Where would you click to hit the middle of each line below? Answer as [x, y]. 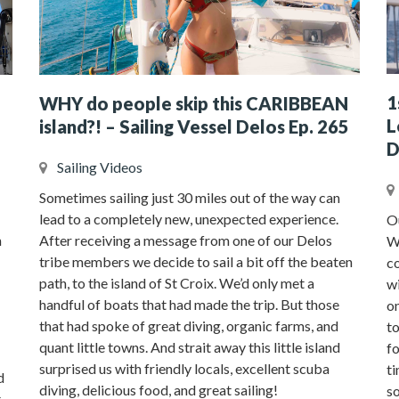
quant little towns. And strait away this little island [190, 346]
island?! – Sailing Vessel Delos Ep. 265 [194, 126]
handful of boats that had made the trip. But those [189, 304]
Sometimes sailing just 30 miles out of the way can [190, 197]
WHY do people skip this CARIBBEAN [194, 103]
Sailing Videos [100, 167]
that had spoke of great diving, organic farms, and [189, 325]
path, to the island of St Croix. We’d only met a [177, 282]
